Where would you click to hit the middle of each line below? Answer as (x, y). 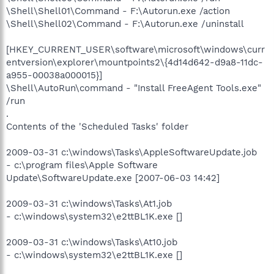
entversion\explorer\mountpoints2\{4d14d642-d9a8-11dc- (135, 62)
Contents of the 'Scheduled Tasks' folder (97, 126)
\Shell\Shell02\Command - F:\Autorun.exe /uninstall (125, 24)
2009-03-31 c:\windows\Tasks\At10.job (92, 242)
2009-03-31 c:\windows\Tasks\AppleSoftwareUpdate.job (131, 152)
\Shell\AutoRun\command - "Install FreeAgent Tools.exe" (134, 88)
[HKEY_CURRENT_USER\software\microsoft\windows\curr (135, 49)
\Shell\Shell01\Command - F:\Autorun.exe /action (118, 11)
